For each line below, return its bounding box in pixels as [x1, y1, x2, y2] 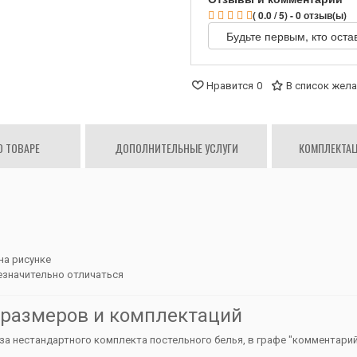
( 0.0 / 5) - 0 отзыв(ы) [253, 8, 347, 23]
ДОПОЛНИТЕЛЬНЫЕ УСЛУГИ [114, 139, 238, 157]
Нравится [206, 80, 253, 92]
